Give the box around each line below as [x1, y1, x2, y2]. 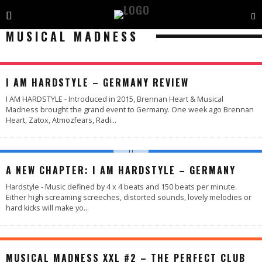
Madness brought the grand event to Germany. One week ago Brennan [6, 105, 254, 115]
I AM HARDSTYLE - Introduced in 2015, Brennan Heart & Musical [6, 94, 223, 104]
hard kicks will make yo [6, 203, 84, 213]
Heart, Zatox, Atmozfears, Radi [6, 115, 111, 125]
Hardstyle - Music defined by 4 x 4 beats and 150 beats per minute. [6, 182, 237, 192]
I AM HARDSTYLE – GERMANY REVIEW [6, 75, 189, 89]
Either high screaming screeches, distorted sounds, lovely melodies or [6, 192, 251, 202]
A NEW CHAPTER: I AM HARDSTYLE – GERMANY [6, 163, 236, 177]
